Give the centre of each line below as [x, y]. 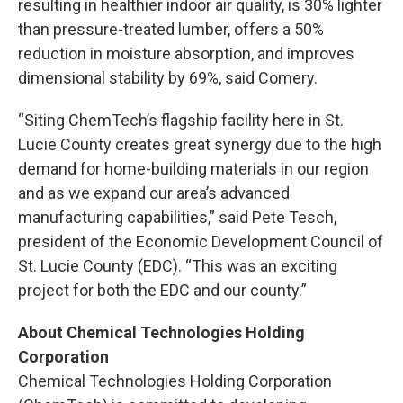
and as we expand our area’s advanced [154, 193]
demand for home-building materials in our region [193, 168]
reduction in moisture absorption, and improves [186, 53]
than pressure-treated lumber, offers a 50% [171, 29]
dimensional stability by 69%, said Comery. [168, 77]
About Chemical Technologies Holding [161, 332]
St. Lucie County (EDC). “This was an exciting [178, 265]
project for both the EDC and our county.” [162, 290]
